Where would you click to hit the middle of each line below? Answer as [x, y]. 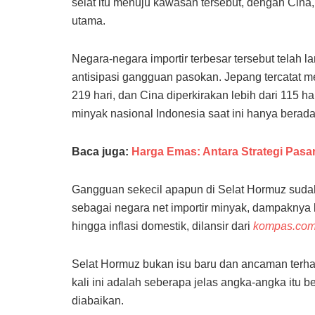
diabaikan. [98, 300]
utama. [90, 20]
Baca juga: [102, 151]
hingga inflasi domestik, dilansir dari [162, 226]
